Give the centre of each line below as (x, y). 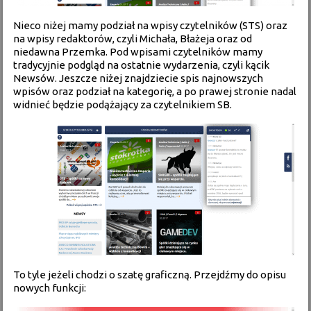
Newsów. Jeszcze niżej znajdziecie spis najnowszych (138, 78)
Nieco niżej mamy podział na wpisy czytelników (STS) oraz (151, 25)
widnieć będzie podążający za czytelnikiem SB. (123, 104)
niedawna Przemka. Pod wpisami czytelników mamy (138, 52)
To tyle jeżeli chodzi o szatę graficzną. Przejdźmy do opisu (150, 275)
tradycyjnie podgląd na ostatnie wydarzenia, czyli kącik (142, 65)
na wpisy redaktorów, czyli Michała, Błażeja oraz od (133, 39)
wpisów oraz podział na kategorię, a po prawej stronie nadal (155, 91)
